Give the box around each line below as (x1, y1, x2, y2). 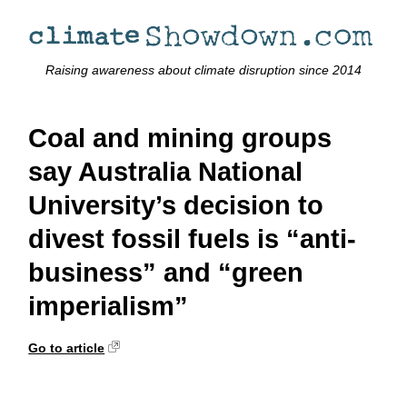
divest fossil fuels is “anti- (28, 224, 357, 254)
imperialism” (28, 292, 189, 322)
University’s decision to (28, 191, 324, 221)
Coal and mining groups (28, 124, 333, 154)
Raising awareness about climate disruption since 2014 (45, 63, 362, 78)
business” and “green (28, 258, 304, 288)
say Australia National (28, 157, 303, 187)
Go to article (28, 340, 105, 355)
